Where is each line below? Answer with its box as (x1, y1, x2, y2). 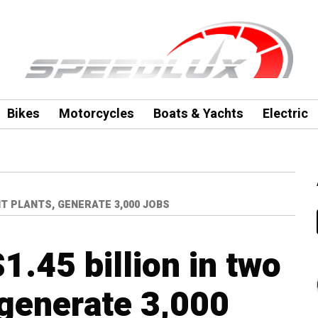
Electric (262, 104, 308, 124)
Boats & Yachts (153, 104, 243, 124)
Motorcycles (58, 104, 134, 124)
